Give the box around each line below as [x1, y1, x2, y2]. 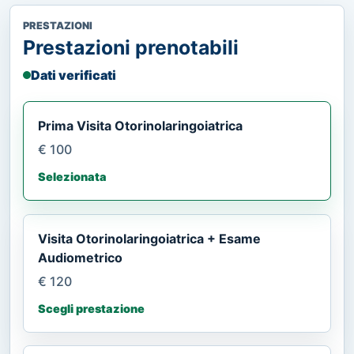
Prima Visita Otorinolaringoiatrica [38, 117, 243, 134]
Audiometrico [38, 249, 122, 265]
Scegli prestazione [38, 301, 145, 315]
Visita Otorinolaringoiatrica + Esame [38, 230, 261, 247]
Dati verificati [31, 66, 116, 83]
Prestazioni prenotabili [23, 35, 239, 59]
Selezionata [38, 169, 107, 183]
